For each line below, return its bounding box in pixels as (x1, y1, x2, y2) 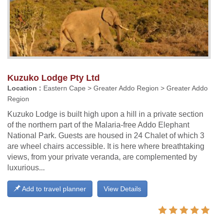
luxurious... (7, 163, 45, 172)
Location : (7, 84, 41, 92)
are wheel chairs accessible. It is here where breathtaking (7, 142, 204, 150)
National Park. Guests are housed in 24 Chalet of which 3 (7, 131, 204, 140)
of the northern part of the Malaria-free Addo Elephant (7, 120, 189, 129)
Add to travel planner (20, 184, 86, 193)
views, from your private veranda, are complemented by (7, 152, 197, 161)
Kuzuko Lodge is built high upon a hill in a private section (7, 109, 203, 118)
